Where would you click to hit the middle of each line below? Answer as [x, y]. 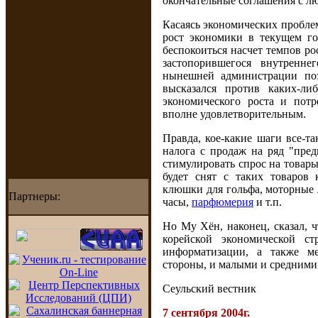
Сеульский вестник [209, 289]
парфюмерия [223, 202]
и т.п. [268, 202]
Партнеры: [34, 196]
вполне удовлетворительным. [234, 114]
